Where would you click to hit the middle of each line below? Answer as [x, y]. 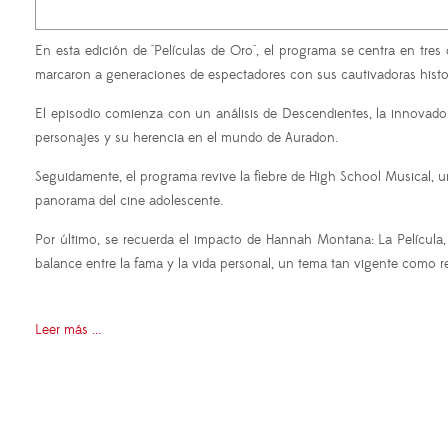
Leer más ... [68, 330]
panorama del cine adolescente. [129, 201]
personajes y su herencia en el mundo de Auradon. [186, 138]
